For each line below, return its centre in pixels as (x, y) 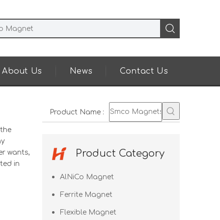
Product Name (75, 112)
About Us (22, 71)
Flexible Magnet (88, 212)
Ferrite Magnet (86, 195)
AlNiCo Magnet (87, 177)
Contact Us (144, 71)
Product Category (120, 153)
